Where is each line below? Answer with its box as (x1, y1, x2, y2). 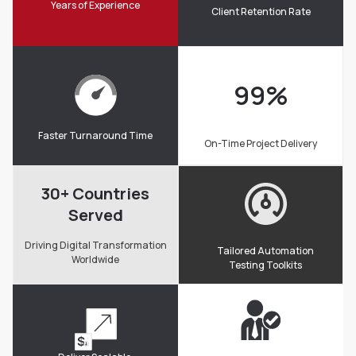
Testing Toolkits (229, 258, 302, 273)
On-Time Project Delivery (204, 136, 317, 150)
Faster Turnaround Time (38, 129, 153, 143)
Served (68, 203, 123, 226)
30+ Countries (41, 182, 149, 204)
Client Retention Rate (211, 4, 311, 18)
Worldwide (72, 252, 119, 266)
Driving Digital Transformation (24, 238, 167, 252)
